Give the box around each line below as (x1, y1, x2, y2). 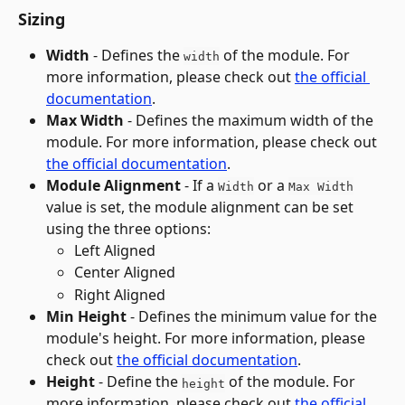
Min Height (46, 306, 127, 327)
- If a (181, 174, 218, 195)
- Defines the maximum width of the (124, 109, 377, 130)
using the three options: (46, 218, 211, 239)
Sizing (18, 7, 65, 30)
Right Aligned (74, 284, 165, 305)
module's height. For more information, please (46, 328, 369, 349)
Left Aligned (74, 240, 155, 260)
